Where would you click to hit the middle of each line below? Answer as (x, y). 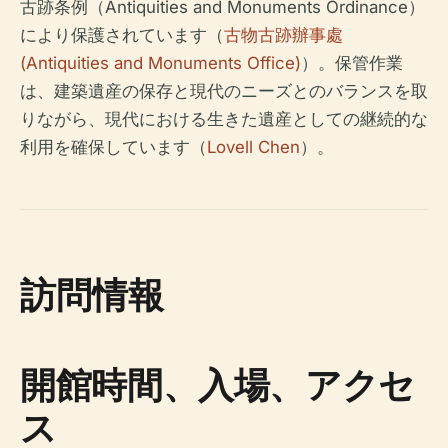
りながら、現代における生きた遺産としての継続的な (224, 119)
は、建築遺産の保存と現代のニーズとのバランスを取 (224, 91)
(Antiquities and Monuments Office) (160, 63)
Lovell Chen (253, 147)
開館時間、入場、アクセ (218, 385)
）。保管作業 (352, 63)
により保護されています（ (122, 35)
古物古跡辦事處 (283, 35)
